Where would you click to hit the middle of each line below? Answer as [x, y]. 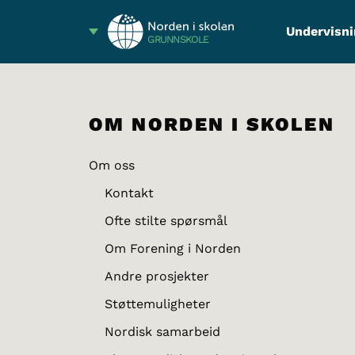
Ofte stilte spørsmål [166, 221]
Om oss [112, 165]
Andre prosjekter [157, 276]
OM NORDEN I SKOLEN [212, 124]
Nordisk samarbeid [162, 332]
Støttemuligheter [158, 304]
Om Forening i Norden [173, 248]
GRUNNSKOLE [178, 40]
